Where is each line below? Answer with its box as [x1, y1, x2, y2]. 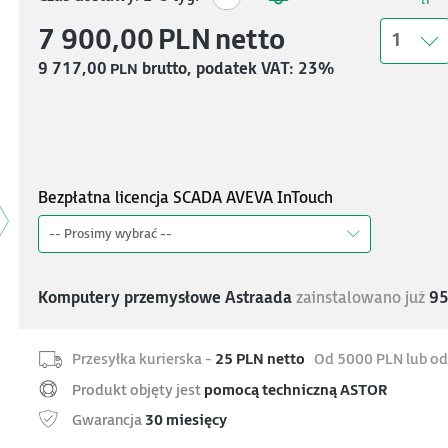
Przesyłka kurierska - [72, 349, 215, 369]
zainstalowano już [292, 288, 429, 308]
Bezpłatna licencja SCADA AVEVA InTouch [38, 188, 333, 208]
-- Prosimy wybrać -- [49, 225, 172, 242]
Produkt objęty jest [72, 381, 204, 401]
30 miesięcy [145, 411, 227, 431]
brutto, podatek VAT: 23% [142, 60, 334, 79]
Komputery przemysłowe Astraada [38, 288, 292, 308]
